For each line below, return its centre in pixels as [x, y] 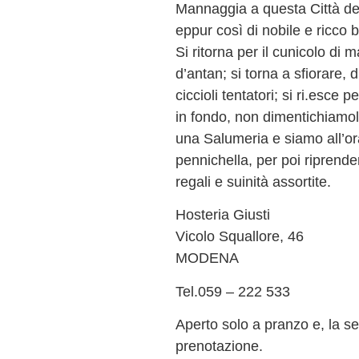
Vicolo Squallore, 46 [240, 236]
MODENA [208, 258]
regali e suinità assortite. [254, 182]
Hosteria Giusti [223, 215]
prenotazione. [220, 345]
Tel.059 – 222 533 [233, 291]
